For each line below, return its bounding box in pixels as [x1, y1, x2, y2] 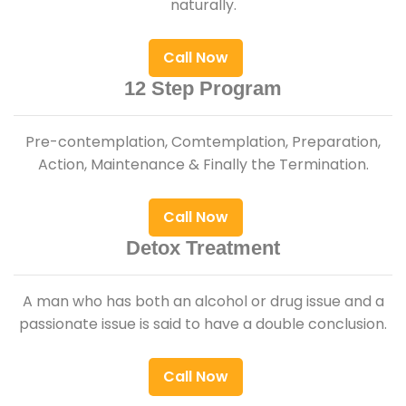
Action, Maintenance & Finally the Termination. [37, 153, 369, 175]
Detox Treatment [126, 236, 280, 259]
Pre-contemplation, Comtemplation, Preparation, [25, 130, 381, 152]
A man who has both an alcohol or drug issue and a [22, 290, 384, 312]
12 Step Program [124, 76, 282, 100]
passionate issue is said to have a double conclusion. [19, 313, 387, 334]
